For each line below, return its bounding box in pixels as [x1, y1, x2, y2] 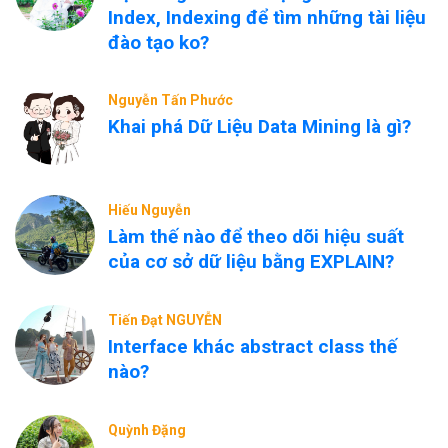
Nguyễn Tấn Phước [108, 92, 233, 108]
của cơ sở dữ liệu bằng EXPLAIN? [108, 250, 394, 273]
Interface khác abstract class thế [108, 335, 397, 358]
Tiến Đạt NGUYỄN [108, 312, 222, 328]
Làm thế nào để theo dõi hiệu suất [108, 225, 404, 248]
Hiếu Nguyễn [108, 202, 191, 218]
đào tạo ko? [108, 31, 209, 54]
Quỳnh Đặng [108, 422, 186, 438]
